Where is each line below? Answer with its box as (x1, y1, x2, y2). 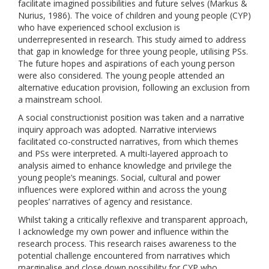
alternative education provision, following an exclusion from (18, 82, 250, 93)
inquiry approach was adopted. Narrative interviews (18, 124, 217, 135)
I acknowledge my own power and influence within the (18, 226, 229, 237)
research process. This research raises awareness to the (18, 238, 237, 249)
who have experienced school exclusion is (18, 22, 180, 33)
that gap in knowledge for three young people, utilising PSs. (18, 46, 248, 57)
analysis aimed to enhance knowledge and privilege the (18, 160, 232, 171)
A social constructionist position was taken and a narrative (18, 112, 244, 123)
